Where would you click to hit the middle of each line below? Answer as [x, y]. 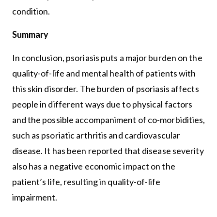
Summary [30, 34]
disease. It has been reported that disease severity [108, 150]
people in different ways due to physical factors [102, 104]
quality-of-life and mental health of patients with [104, 73]
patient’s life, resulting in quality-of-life [86, 181]
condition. [31, 11]
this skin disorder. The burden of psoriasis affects [105, 88]
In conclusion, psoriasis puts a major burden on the [107, 57]
